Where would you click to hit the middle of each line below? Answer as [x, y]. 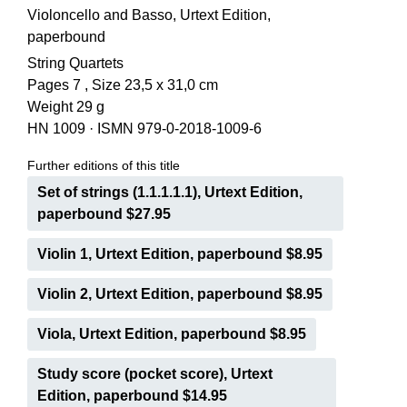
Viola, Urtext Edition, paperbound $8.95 [172, 334]
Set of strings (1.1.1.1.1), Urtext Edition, [170, 192]
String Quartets [75, 63]
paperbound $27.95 [104, 214]
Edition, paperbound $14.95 [132, 396]
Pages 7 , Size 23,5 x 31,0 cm [123, 85]
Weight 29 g [66, 107]
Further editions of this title [104, 165]
